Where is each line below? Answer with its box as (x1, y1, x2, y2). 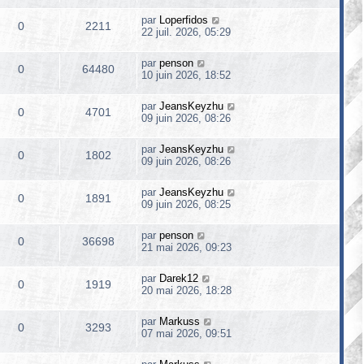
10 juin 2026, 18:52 (141, 69, 231, 81)
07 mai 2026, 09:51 (141, 327, 232, 340)
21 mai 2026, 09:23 (141, 241, 232, 253)
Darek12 (159, 272, 198, 284)
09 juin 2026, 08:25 (141, 198, 231, 210)
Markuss (159, 315, 200, 327)
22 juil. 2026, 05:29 (141, 26, 231, 38)
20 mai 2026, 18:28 (141, 284, 232, 297)
